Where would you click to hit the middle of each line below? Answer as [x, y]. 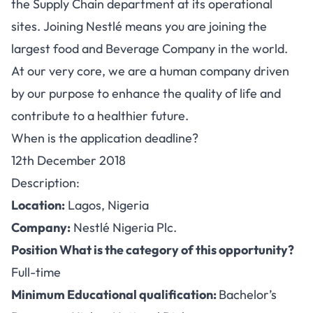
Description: [45, 183]
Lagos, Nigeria [107, 205]
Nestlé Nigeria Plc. [124, 227]
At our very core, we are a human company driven [150, 71]
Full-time [36, 272]
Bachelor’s [248, 294]
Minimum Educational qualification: [115, 294]
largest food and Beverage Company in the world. [150, 49]
